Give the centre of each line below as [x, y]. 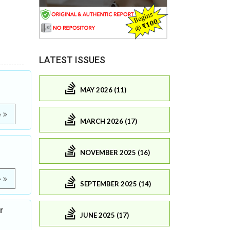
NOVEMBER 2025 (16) [115, 152]
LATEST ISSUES [72, 60]
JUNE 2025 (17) [104, 215]
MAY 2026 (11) [103, 90]
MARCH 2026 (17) [109, 121]
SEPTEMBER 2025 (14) [116, 184]
